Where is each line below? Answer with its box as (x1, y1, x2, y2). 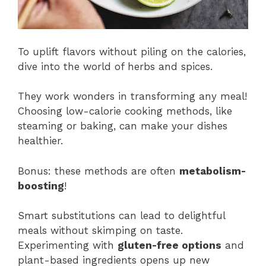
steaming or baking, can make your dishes (18, 120, 227, 132)
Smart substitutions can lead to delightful (18, 210, 225, 222)
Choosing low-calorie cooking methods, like (18, 105, 232, 118)
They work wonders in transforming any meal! (18, 90, 247, 103)
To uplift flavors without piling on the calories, (18, 45, 246, 58)
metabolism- (179, 164, 246, 177)
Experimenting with (18, 239, 118, 252)
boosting (18, 179, 64, 192)
